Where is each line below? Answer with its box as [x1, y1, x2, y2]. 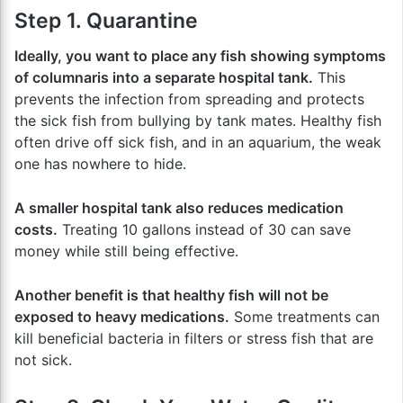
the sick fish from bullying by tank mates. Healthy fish [14, 112, 381, 130]
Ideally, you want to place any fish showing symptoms [14, 47, 386, 65]
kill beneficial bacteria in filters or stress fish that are [14, 329, 373, 347]
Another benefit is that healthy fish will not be [14, 286, 328, 304]
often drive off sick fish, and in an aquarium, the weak [14, 133, 381, 151]
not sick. [14, 351, 72, 369]
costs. [14, 220, 58, 238]
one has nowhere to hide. [14, 155, 186, 173]
